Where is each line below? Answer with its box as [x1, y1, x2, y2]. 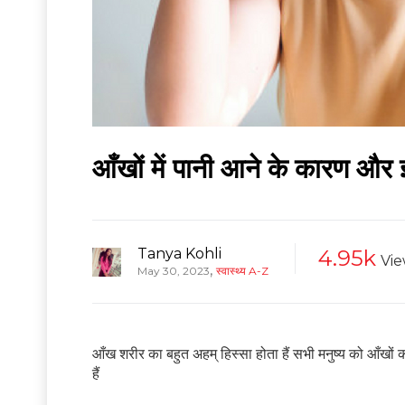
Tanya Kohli [137, 244, 221, 262]
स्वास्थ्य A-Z [216, 263, 268, 278]
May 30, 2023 [137, 263, 210, 278]
